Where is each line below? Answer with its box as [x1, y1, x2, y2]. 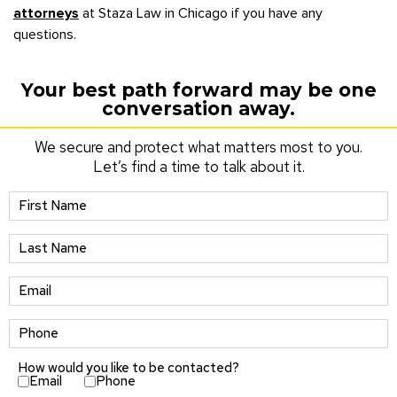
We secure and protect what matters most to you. [35, 136, 362, 157]
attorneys [13, 4, 79, 23]
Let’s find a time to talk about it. [92, 156, 305, 176]
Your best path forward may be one [20, 78, 377, 101]
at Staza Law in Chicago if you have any [79, 4, 323, 23]
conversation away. [102, 97, 295, 120]
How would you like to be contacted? [18, 358, 239, 377]
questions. [13, 26, 76, 44]
